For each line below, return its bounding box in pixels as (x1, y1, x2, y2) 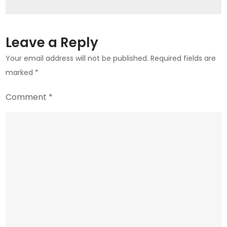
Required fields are (150, 53, 216, 64)
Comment (6, 91, 49, 103)
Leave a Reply (6, 33, 99, 52)
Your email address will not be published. (6, 53, 149, 64)
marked (6, 67, 35, 78)
